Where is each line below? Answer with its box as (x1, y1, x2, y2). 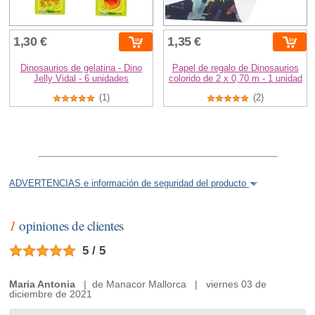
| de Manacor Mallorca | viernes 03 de (75, 278, 267, 290)
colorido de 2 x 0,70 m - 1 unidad (168, 73, 302, 84)
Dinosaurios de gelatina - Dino (20, 63, 142, 74)
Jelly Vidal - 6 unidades (33, 73, 129, 84)
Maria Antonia (9, 278, 76, 290)
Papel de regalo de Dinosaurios (172, 63, 299, 74)
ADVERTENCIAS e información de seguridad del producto (9, 179, 250, 189)
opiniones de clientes (15, 217, 124, 235)
